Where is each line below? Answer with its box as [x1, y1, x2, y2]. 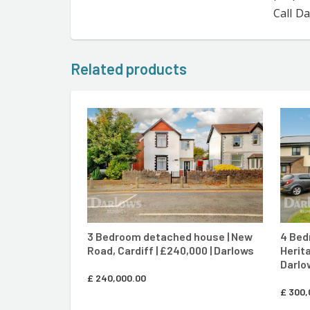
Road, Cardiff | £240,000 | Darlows [87, 244, 254, 257]
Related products [71, 60, 187, 78]
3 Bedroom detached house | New [87, 230, 253, 244]
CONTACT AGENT [172, 122, 250, 134]
